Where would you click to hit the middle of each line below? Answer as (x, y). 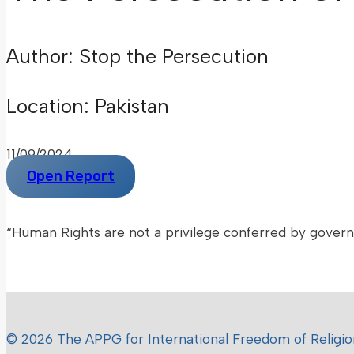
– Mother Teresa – (67, 267)
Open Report (71, 177)
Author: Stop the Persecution (137, 56)
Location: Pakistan (88, 105)
